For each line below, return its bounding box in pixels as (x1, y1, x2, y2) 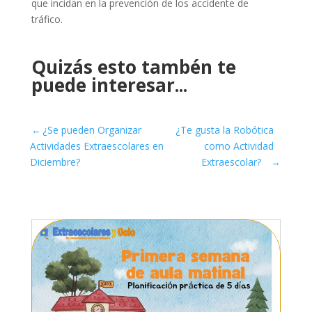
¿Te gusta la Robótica (175, 123, 274, 136)
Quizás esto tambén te (31, 54, 236, 79)
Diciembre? (29, 155, 80, 169)
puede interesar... (31, 72, 187, 97)
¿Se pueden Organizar (42, 123, 141, 136)
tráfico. (31, 12, 63, 26)
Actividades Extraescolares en (29, 139, 164, 153)
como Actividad (204, 139, 274, 153)
